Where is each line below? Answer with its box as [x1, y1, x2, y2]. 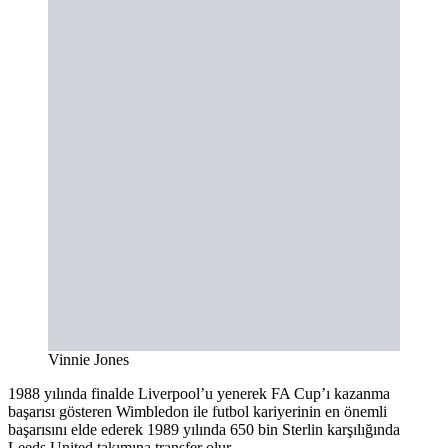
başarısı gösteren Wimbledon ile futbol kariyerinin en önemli [8, 402, 387, 420]
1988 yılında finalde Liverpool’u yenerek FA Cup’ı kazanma [8, 384, 390, 402]
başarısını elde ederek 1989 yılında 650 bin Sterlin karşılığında [8, 420, 400, 438]
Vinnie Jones [48, 350, 129, 368]
